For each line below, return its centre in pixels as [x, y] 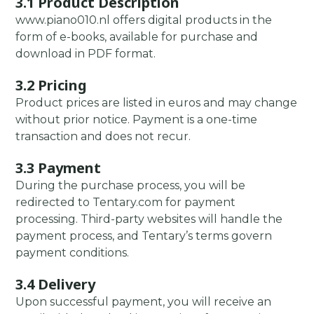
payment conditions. [73, 253]
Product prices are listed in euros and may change [157, 103]
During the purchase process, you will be [131, 186]
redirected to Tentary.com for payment [126, 203]
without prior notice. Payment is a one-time [137, 120]
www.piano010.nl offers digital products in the [144, 20]
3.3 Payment [59, 168]
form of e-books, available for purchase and [137, 37]
